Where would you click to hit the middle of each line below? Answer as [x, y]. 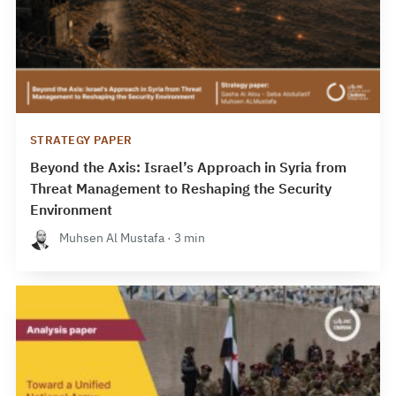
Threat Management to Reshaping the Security [180, 190]
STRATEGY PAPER [81, 141]
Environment [71, 211]
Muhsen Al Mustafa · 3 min [130, 238]
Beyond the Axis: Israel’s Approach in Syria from [188, 168]
